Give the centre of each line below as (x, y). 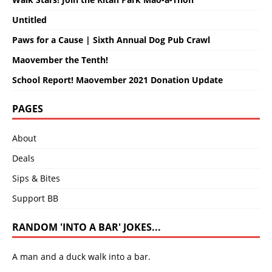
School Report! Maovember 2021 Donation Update (117, 80)
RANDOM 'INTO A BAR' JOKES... (87, 227)
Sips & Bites (36, 178)
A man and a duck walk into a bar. (81, 256)
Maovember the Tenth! (60, 59)
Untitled (29, 19)
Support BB (35, 198)
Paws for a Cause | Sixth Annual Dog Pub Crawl (111, 39)
